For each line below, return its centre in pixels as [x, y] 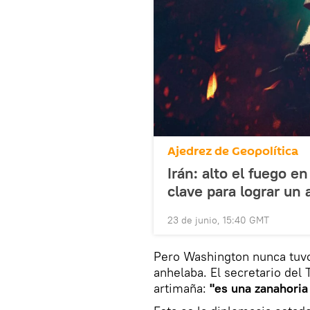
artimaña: [182, 288]
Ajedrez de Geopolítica [233, 151]
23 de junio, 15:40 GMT [218, 220]
